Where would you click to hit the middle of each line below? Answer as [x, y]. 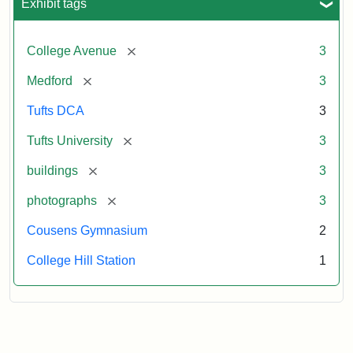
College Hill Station [81, 260]
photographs [62, 200]
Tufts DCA [56, 110]
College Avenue [72, 50]
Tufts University [70, 140]
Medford [50, 80]
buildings [52, 170]
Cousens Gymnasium [87, 230]
